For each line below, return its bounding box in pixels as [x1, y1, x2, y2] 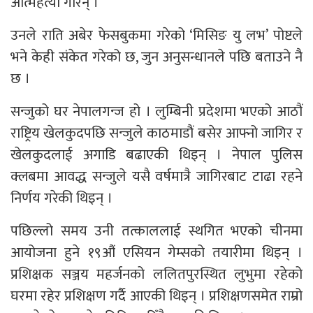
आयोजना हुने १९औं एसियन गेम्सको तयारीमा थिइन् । [10, 240, 303, 265]
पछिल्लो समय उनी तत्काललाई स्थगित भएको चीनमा [10, 219, 303, 244]
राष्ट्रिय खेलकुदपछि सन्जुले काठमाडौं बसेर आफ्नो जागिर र [10, 121, 303, 146]
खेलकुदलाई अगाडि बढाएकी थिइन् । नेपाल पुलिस [10, 143, 303, 168]
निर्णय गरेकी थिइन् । [10, 186, 112, 211]
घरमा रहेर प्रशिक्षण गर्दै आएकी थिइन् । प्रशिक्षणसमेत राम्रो [10, 284, 303, 309]
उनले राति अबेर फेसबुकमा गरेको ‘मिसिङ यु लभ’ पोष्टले [10, 23, 303, 48]
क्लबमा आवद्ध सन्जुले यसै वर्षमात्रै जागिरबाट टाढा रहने [10, 164, 303, 189]
